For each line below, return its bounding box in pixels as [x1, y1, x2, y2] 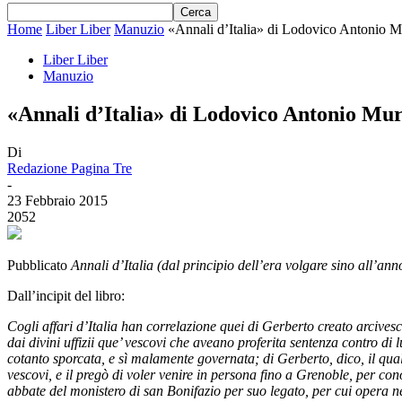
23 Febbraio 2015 [7, 192, 108, 208]
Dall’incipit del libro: [7, 287, 125, 303]
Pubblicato [7, 257, 71, 273]
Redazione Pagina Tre [7, 160, 132, 176]
